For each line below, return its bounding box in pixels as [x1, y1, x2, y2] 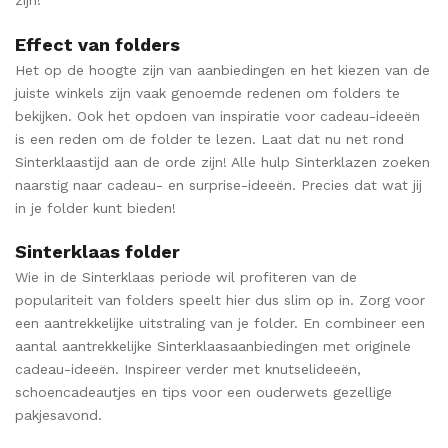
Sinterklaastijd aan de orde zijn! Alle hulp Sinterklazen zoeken [15, 153, 430, 170]
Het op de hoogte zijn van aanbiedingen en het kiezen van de [15, 61, 430, 78]
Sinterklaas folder [15, 241, 180, 263]
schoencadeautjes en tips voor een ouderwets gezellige [15, 384, 392, 401]
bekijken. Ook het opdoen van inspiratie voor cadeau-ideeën [15, 107, 420, 124]
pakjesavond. [15, 407, 102, 424]
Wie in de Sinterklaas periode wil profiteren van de [15, 269, 357, 286]
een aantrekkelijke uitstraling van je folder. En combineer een [15, 315, 425, 332]
